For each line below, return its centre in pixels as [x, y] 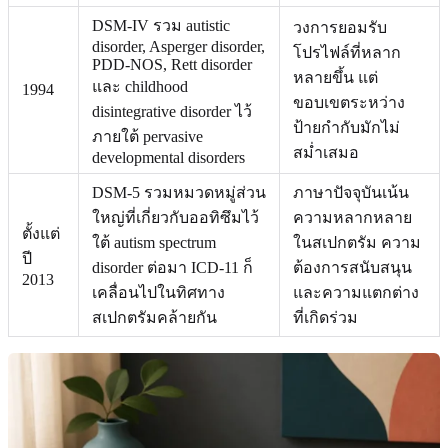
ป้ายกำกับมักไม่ [346, 127]
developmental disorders [168, 157]
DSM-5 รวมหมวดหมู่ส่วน [179, 192]
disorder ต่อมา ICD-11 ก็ [172, 267]
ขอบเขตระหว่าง [349, 102]
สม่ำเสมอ [326, 152]
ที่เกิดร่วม [325, 317]
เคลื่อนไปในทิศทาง [158, 292]
